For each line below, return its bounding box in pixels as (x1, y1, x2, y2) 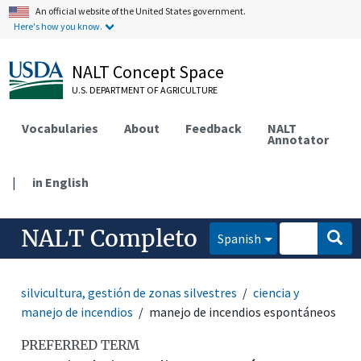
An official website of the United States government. (35, 5, 247, 17)
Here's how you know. (14, 20, 103, 32)
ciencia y (253, 284, 300, 301)
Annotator (268, 131, 330, 147)
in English (32, 173, 89, 190)
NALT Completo (21, 223, 198, 253)
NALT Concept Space (72, 60, 225, 83)
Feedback (185, 119, 243, 136)
